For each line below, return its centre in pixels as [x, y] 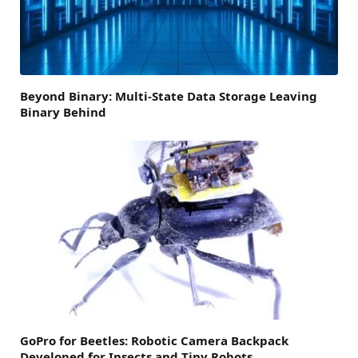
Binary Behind [63, 112]
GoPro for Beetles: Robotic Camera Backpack [154, 341]
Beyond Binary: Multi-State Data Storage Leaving [169, 96]
